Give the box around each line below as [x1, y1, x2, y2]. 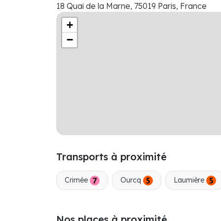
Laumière [174, 176, 206, 184]
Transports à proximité [56, 150, 167, 163]
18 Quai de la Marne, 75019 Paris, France [56, 1, 207, 11]
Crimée [65, 176, 90, 184]
